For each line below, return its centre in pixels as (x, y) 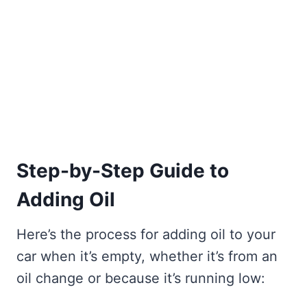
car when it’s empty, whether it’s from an (147, 256)
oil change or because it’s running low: (141, 278)
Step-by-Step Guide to (123, 170)
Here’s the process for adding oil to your (146, 234)
